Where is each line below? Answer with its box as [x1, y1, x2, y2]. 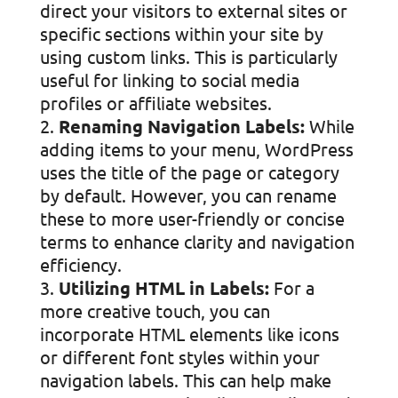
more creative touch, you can [39, 299, 270, 322]
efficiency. [39, 253, 122, 275]
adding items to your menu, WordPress [39, 138, 354, 160]
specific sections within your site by [39, 22, 323, 44]
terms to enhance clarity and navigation [39, 230, 354, 252]
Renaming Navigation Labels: [58, 115, 305, 138]
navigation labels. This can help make [39, 369, 331, 391]
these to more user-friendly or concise [39, 207, 345, 229]
